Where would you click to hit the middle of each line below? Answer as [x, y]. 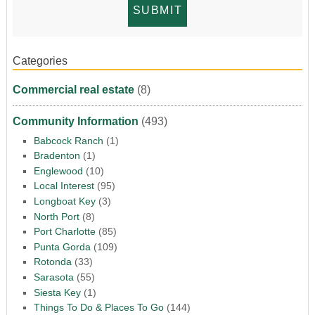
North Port [56, 216]
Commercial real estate [73, 89]
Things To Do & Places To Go [98, 308]
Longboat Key [64, 201]
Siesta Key [57, 292]
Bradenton [57, 156]
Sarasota [53, 277]
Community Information [75, 121]
